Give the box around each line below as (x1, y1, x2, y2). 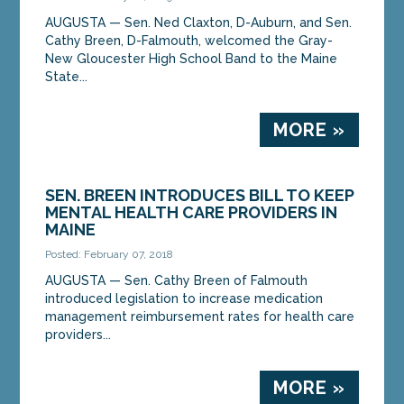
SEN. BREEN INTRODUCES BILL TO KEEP (45, 185, 355, 205)
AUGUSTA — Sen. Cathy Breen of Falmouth (45, 272, 308, 288)
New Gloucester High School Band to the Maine (45, 50, 338, 66)
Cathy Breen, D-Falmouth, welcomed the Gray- (45, 32, 334, 48)
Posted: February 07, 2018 (45, 247, 174, 261)
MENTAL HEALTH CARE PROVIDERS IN (45, 202, 338, 222)
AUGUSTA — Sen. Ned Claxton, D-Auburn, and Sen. (45, 14, 353, 30)
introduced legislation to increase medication (45, 290, 324, 306)
